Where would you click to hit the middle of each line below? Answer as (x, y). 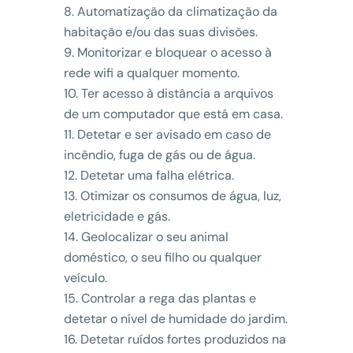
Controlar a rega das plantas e (168, 298)
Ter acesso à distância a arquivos (177, 93)
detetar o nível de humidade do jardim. (175, 318)
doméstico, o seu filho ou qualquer (162, 257)
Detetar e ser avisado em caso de (174, 134)
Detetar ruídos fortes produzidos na (183, 339)
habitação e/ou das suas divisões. (160, 32)
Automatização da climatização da (177, 11)
